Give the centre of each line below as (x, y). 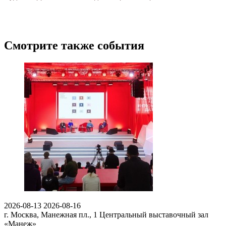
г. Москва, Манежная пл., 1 (52, 215)
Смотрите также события (74, 46)
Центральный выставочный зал (154, 215)
